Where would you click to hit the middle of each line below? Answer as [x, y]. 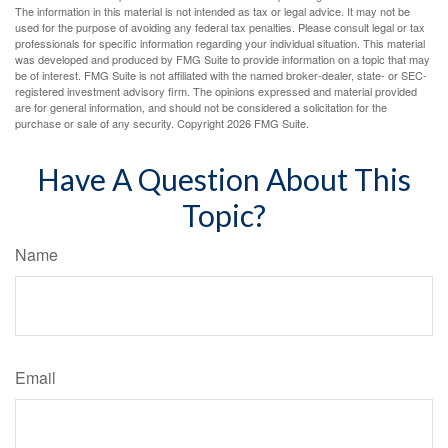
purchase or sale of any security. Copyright [121, 123]
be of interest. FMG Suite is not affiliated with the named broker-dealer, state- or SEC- [221, 75]
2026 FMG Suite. [268, 123]
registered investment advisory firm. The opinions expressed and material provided [216, 91]
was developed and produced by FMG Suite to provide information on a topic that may [222, 59]
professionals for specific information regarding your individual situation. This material [220, 43]
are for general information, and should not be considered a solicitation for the [201, 107]
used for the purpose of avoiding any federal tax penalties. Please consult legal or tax [220, 27]
